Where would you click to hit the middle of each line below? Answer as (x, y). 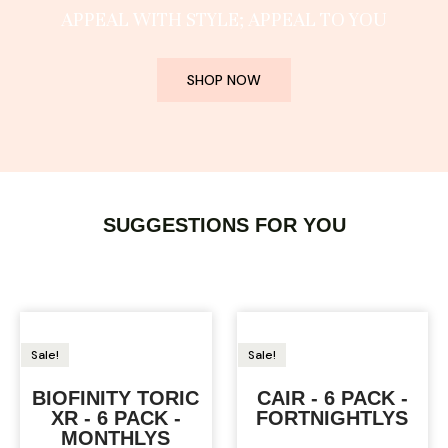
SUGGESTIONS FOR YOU (224, 224)
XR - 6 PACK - (115, 417)
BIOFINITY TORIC (116, 397)
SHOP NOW (224, 79)
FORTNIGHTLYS (332, 417)
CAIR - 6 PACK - (332, 397)
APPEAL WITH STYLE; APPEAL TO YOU (224, 19)
